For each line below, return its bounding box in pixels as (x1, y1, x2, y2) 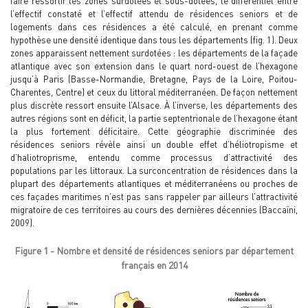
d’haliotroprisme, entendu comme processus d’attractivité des (10, 151, 298, 163)
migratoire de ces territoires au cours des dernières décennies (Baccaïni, (10, 203, 298, 215)
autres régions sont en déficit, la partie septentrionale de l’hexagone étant (10, 112, 298, 124)
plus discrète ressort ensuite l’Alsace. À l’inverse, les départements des (10, 99, 298, 111)
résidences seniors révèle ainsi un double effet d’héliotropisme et (10, 138, 298, 150)
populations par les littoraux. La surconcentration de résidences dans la (10, 164, 298, 176)
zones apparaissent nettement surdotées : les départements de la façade (10, 47, 298, 58)
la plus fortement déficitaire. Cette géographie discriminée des (10, 125, 298, 137)
